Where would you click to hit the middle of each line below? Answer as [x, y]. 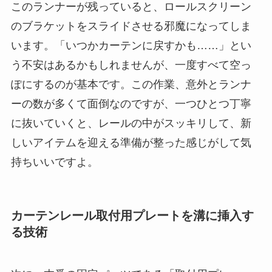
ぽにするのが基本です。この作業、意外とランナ [131, 85]
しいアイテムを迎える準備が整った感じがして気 [131, 143]
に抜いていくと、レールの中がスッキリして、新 [131, 124]
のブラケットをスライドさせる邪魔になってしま [131, 26]
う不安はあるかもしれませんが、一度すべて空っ [131, 65]
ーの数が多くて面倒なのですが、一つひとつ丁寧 [131, 104]
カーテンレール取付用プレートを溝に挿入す [132, 216]
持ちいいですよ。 [54, 162]
